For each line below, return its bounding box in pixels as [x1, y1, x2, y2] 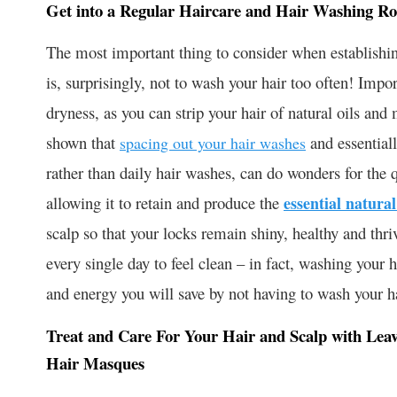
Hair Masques [46, 350, 144, 375]
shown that [46, 130, 120, 153]
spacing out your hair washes [120, 131, 306, 153]
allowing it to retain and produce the [46, 191, 284, 214]
